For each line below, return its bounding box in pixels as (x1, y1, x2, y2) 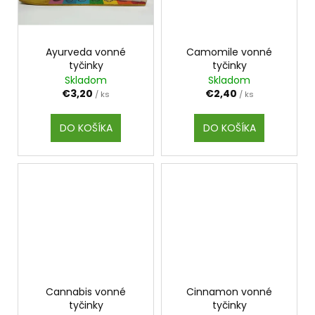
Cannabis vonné (46, 285, 126, 300)
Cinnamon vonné (186, 285, 272, 300)
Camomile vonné (186, 45, 272, 59)
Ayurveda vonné (46, 45, 126, 59)
